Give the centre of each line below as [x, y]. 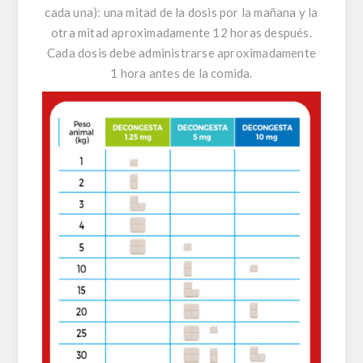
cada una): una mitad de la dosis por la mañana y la [181, 13]
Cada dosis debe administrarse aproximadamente [181, 53]
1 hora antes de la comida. [181, 73]
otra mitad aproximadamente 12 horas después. [181, 33]
